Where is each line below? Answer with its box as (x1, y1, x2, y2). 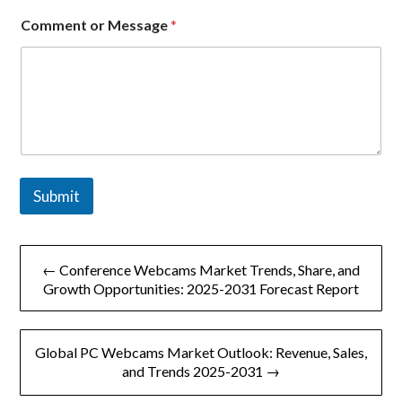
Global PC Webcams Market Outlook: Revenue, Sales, (35, 343, 367, 361)
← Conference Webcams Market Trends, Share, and (42, 260, 360, 278)
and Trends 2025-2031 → (122, 362, 280, 380)
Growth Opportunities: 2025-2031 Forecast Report (43, 279, 359, 297)
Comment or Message (21, 16, 171, 34)
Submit (33, 186, 81, 205)
